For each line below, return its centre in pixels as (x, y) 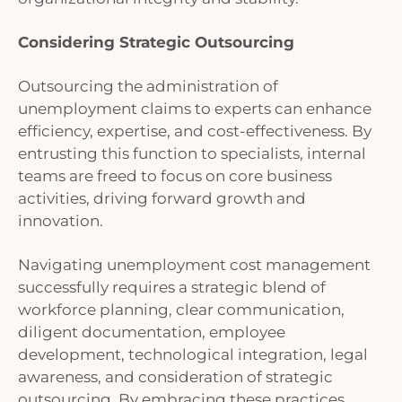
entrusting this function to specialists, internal (192, 153)
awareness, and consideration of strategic (175, 377)
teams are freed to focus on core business (175, 176)
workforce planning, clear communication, (181, 310)
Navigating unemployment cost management (194, 265)
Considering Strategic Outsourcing (156, 42)
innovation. (62, 221)
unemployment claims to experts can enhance (195, 109)
